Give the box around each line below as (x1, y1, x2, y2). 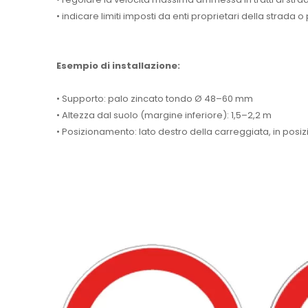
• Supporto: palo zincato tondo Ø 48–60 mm (56, 91, 253, 105)
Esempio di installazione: (56, 58, 180, 72)
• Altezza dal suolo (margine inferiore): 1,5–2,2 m (56, 108, 272, 122)
